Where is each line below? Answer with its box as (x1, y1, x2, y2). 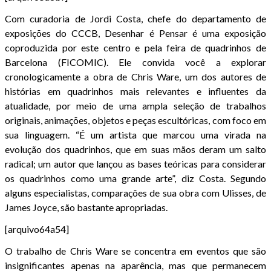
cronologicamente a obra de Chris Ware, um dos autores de (5, 70, 266, 82)
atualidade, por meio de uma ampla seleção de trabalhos (5, 99, 266, 111)
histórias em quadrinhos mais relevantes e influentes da (5, 85, 266, 97)
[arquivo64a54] (5, 223, 69, 235)
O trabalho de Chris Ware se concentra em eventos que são (5, 244, 266, 256)
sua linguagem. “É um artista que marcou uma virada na (5, 128, 266, 140)
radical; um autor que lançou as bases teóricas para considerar (5, 157, 266, 169)
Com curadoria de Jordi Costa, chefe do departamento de (5, 12, 266, 24)
